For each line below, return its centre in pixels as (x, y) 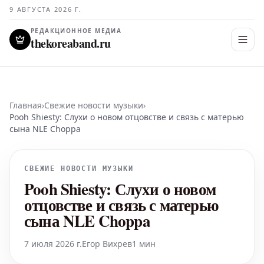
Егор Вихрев (107, 244)
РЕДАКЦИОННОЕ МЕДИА (76, 31)
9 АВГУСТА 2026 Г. (46, 9)
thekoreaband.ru (71, 43)
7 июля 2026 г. (53, 244)
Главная (26, 105)
